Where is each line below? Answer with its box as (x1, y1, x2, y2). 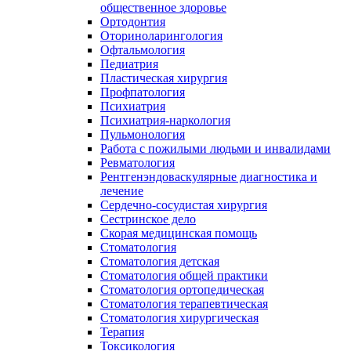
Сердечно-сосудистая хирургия (100, 197, 267, 212)
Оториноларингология (100, 28, 223, 42)
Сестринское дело (100, 212, 196, 226)
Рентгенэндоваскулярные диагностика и (100, 169, 317, 183)
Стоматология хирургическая (100, 310, 259, 324)
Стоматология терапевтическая (100, 296, 268, 310)
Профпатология (100, 85, 185, 99)
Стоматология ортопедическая (100, 282, 264, 296)
